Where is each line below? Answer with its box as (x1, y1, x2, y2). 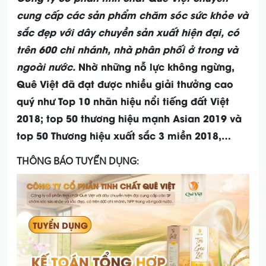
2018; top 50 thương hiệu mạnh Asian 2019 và (17, 110, 242, 125)
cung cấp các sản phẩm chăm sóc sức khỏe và (17, 7, 248, 21)
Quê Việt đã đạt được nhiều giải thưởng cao (17, 76, 233, 90)
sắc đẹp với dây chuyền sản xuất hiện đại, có (17, 24, 239, 39)
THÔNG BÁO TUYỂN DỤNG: (17, 156, 139, 167)
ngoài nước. (17, 59, 75, 73)
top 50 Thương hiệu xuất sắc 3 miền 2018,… (17, 128, 231, 142)
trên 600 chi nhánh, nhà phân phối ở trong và (17, 42, 238, 56)
